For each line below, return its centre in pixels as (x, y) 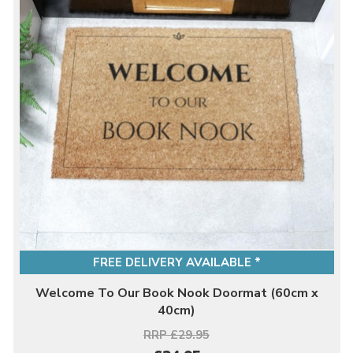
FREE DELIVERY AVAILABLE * (176, 262)
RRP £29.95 (176, 335)
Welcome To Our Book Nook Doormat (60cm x (176, 293)
